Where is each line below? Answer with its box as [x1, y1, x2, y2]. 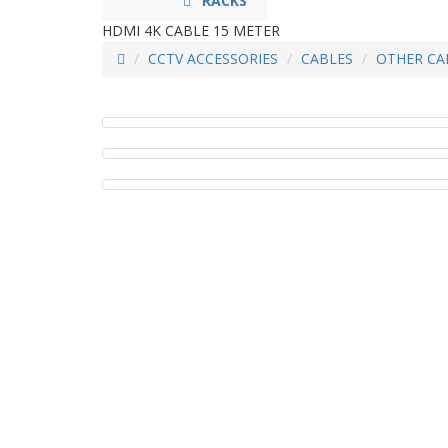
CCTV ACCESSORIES [148, 49, 278, 68]
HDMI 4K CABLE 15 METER [102, 21, 280, 40]
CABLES [301, 49, 353, 68]
